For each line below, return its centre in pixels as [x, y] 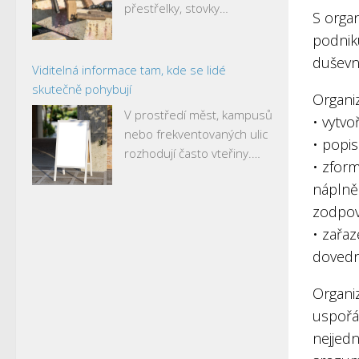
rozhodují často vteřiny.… [192, 153]
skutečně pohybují [82, 89]
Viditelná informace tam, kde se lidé [129, 70]
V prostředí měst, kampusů [198, 114]
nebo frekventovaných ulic [196, 133]
